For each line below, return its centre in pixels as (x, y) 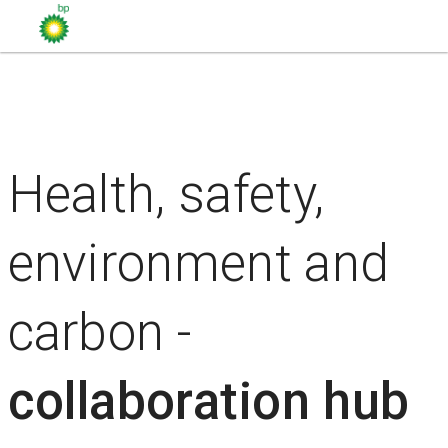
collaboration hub (208, 401)
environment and (198, 263)
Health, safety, (166, 194)
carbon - (99, 332)
